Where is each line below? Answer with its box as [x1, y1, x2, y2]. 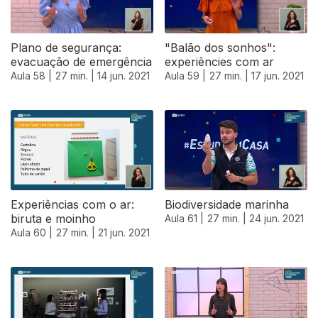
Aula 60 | [11, 226, 53, 239]
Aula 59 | [165, 70, 206, 82]
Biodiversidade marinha [165, 197, 289, 212]
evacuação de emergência [11, 55, 152, 70]
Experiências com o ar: [11, 197, 134, 212]
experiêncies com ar [165, 55, 274, 70]
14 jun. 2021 [97, 70, 150, 82]
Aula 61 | [165, 212, 204, 225]
